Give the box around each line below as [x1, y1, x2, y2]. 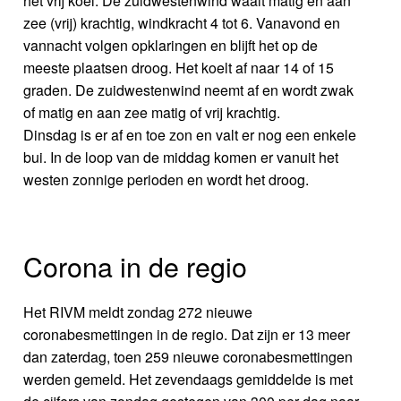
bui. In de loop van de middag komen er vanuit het [23, 146, 339, 167]
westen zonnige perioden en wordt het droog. [23, 168, 310, 190]
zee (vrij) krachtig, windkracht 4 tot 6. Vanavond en [23, 12, 341, 33]
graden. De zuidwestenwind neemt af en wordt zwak [23, 79, 354, 100]
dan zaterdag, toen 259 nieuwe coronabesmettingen [23, 346, 354, 367]
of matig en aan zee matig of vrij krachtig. [23, 101, 281, 123]
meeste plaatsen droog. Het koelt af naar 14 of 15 [23, 56, 335, 78]
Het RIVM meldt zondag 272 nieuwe [23, 301, 253, 322]
